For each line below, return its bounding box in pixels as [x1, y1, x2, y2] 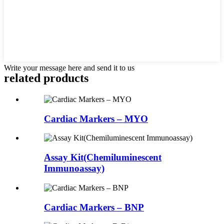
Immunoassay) [44, 163, 104, 174]
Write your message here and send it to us [4, 63, 134, 72]
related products [4, 71, 88, 85]
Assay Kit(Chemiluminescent [44, 152, 161, 163]
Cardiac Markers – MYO [44, 113, 148, 124]
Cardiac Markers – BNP [44, 201, 144, 212]
